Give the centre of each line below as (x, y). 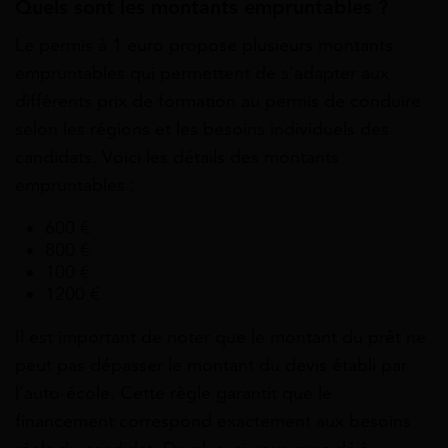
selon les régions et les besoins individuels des (202, 129)
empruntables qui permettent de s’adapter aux (202, 73)
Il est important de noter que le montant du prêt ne (220, 337)
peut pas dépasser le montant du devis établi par (211, 365)
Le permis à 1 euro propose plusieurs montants (204, 45)
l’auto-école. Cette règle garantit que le (173, 393)
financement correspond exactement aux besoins (213, 421)
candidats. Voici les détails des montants (177, 157)
